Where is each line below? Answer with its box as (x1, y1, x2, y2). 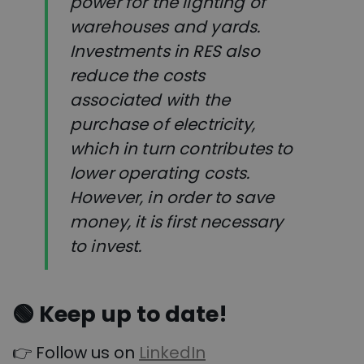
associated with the (70, 88, 231, 111)
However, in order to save (70, 185, 275, 209)
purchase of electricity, (70, 112, 255, 136)
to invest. (70, 234, 142, 258)
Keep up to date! (39, 299, 227, 330)
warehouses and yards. (70, 15, 261, 38)
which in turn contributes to (70, 136, 293, 160)
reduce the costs (70, 63, 206, 87)
